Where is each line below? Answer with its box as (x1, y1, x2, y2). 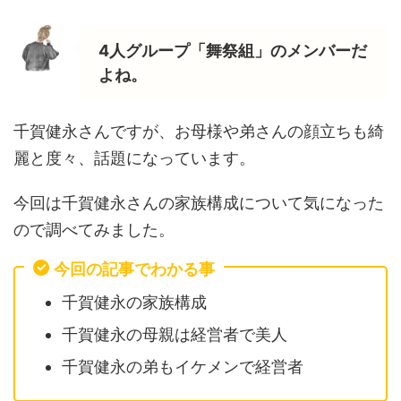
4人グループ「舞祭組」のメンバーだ (98, 41, 367, 60)
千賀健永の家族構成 (62, 292, 207, 311)
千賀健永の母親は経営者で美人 (62, 324, 287, 344)
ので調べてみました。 (13, 220, 175, 239)
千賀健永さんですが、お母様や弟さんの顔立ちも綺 (13, 122, 384, 141)
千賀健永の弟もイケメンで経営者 (62, 356, 303, 376)
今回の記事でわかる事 (54, 260, 215, 278)
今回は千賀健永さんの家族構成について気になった (13, 193, 384, 212)
